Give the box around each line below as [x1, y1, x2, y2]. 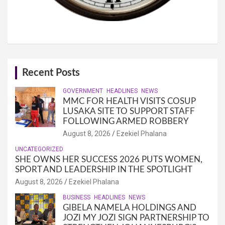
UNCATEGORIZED [15, 145, 63, 153]
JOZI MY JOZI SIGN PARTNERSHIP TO [63, 213, 209, 222]
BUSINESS [63, 193, 90, 201]
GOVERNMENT [63, 87, 103, 94]
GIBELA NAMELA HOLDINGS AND [63, 203, 196, 212]
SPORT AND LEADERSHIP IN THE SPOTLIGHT [15, 165, 192, 174]
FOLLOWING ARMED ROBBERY [63, 117, 189, 126]
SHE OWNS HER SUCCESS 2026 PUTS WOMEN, [15, 155, 202, 164]
